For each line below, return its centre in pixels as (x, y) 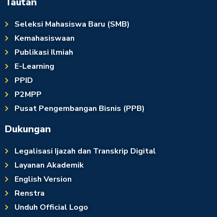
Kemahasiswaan (45, 38)
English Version (43, 179)
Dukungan (28, 129)
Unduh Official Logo (51, 207)
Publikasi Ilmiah (44, 52)
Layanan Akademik (49, 165)
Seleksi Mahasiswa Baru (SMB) (72, 24)
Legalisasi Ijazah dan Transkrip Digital (85, 151)
